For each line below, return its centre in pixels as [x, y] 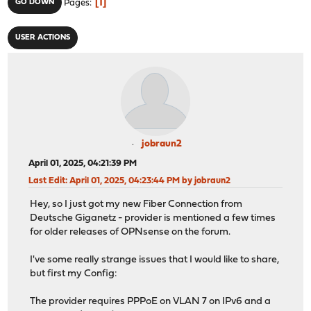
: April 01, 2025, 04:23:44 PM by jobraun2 [148, 180]
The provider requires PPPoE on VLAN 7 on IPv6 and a [151, 302]
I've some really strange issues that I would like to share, [155, 260]
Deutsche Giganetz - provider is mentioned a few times [153, 219]
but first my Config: [74, 274]
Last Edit [47, 180]
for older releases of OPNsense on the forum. [131, 233]
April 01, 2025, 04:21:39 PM [83, 163]
